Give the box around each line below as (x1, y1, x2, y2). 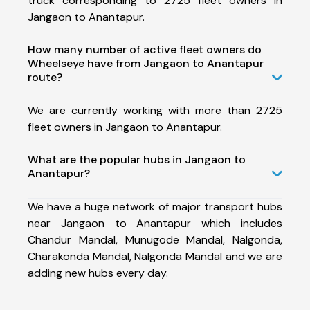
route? (28, 69, 62, 84)
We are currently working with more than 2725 (28, 102, 282, 118)
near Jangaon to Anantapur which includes (28, 215, 282, 230)
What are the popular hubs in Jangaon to (28, 152, 246, 167)
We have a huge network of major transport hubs (28, 199, 282, 214)
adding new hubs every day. (28, 265, 168, 280)
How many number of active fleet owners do (28, 42, 262, 57)
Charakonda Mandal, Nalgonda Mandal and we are (28, 248, 282, 264)
